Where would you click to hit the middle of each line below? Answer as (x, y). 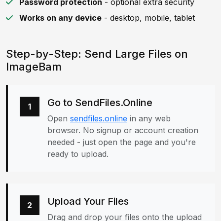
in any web (149, 118)
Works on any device (60, 18)
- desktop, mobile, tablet (148, 18)
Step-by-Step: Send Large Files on (97, 54)
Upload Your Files (88, 201)
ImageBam (34, 67)
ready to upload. (78, 154)
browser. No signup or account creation (123, 130)
